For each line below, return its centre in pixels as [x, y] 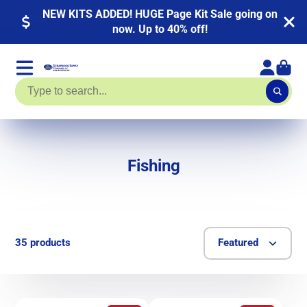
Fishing [153, 166]
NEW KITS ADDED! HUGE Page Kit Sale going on [160, 14]
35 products [43, 243]
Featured [238, 243]
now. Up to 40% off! [160, 29]
